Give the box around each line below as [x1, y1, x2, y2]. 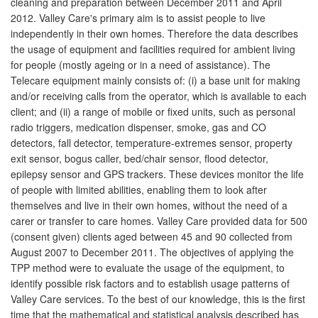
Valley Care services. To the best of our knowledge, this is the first [11, 291, 305, 306]
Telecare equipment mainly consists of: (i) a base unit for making [11, 72, 300, 87]
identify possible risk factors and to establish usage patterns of [11, 275, 290, 290]
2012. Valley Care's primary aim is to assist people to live [11, 10, 265, 25]
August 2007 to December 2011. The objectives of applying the [11, 244, 294, 259]
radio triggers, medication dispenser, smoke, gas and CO [11, 119, 266, 134]
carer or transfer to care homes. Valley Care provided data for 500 [11, 213, 307, 228]
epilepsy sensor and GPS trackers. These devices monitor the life [11, 166, 304, 181]
